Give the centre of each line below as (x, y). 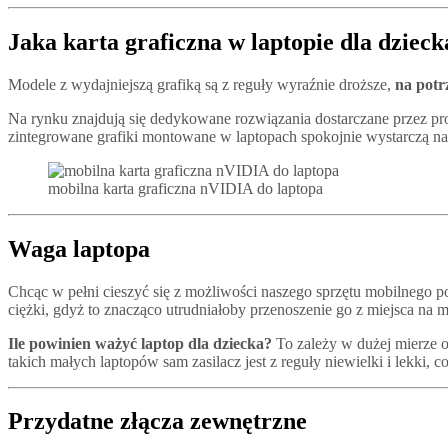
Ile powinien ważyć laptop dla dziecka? (140, 343)
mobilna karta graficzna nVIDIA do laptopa (185, 188)
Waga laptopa (79, 248)
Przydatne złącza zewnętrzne (157, 421)
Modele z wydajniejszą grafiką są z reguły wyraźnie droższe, (201, 84)
